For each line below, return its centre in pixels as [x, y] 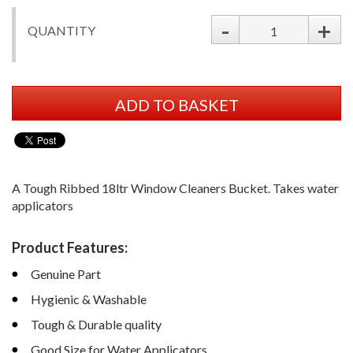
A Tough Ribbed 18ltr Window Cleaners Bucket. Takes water [175, 188]
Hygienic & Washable [89, 299]
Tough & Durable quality [96, 325]
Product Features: [70, 248]
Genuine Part [66, 274]
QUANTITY [61, 31]
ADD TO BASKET [176, 105]
